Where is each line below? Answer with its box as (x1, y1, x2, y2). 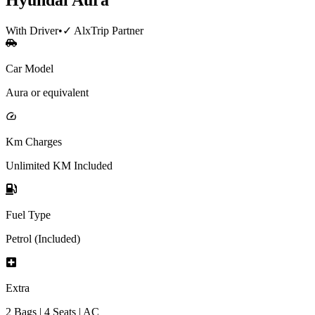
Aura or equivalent (6, 86, 89, 98)
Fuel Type (6, 208, 51, 221)
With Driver (6, 24, 58, 37)
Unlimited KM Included (6, 159, 112, 172)
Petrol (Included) (6, 232, 80, 245)
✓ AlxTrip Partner (63, 24, 143, 37)
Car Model (6, 62, 53, 75)
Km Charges (6, 135, 62, 148)
